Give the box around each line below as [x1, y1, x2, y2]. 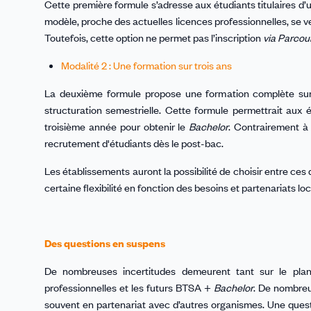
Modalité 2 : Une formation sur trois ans [61, 58, 232, 73]
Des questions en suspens [44, 236, 165, 251]
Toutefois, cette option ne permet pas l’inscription [44, 31, 263, 45]
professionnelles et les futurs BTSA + [44, 280, 214, 295]
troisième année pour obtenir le [44, 119, 190, 134]
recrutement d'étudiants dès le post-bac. [44, 136, 224, 151]
